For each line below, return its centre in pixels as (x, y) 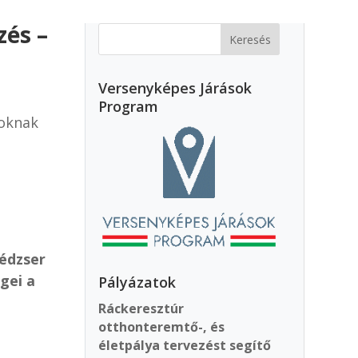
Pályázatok (137, 282)
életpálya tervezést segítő (185, 345)
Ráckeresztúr (141, 308)
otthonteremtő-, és (162, 326)
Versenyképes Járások (175, 88)
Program (129, 106)
